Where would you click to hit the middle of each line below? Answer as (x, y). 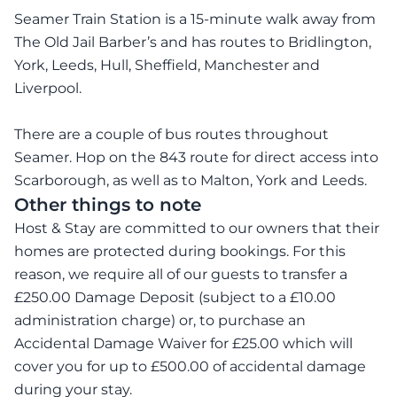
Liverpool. (48, 89)
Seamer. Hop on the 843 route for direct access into (196, 158)
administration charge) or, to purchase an (160, 321)
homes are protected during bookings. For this (180, 252)
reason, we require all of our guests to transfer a (181, 275)
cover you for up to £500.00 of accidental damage (190, 367)
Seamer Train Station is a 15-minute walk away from (195, 19)
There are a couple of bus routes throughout (171, 135)
